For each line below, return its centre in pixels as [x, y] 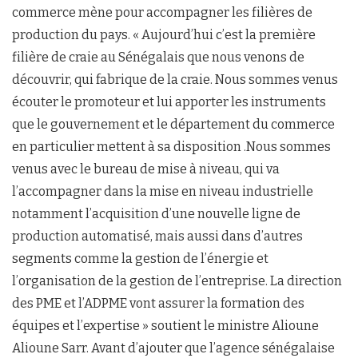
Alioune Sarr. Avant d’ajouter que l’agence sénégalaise [173, 348]
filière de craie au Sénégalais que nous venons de [158, 57]
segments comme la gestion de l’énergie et [140, 259]
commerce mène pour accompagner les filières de [162, 12]
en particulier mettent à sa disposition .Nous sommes [171, 147]
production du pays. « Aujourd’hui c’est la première [164, 35]
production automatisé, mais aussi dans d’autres [157, 236]
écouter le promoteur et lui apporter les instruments [169, 102]
